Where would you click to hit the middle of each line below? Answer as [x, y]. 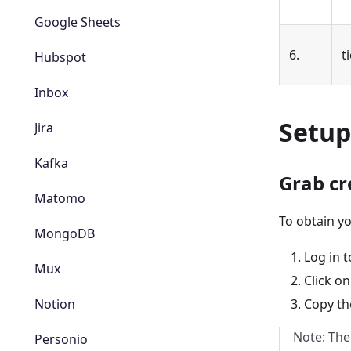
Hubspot [60, 57]
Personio [61, 339]
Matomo [60, 198]
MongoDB [65, 233]
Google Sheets [78, 22]
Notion [55, 304]
